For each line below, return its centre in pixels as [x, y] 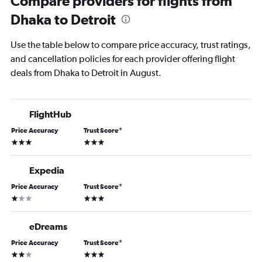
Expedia [47, 170]
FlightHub [50, 114]
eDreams [48, 227]
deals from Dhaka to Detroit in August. [86, 73]
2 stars [22, 254]
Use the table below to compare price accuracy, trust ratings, [131, 45]
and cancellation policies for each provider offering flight [123, 59]
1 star [20, 197]
